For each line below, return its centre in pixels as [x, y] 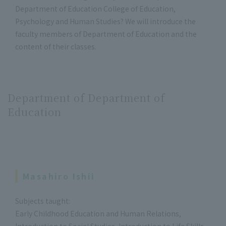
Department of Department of [86, 97]
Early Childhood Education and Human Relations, [98, 213]
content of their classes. [56, 46]
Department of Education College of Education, [95, 8]
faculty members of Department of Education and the [106, 34]
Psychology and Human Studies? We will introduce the [105, 21]
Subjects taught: [43, 201]
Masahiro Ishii [59, 176]
